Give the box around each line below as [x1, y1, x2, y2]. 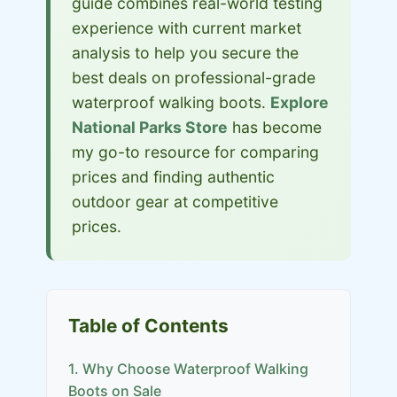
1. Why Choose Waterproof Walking [68, 360, 308, 378]
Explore [270, 93, 329, 112]
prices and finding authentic [72, 167, 275, 186]
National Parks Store [72, 118, 228, 136]
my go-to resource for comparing [72, 143, 319, 161]
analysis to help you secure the [72, 43, 299, 62]
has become [228, 118, 322, 136]
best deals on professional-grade [72, 68, 315, 87]
